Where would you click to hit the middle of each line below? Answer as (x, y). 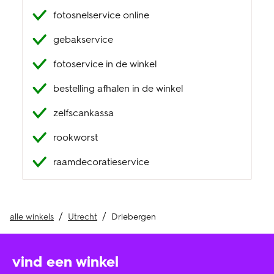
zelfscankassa (83, 113)
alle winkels (32, 217)
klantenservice (56, 22)
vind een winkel (65, 261)
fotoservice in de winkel (105, 64)
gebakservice (83, 39)
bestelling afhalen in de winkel (118, 88)
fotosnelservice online (101, 15)
